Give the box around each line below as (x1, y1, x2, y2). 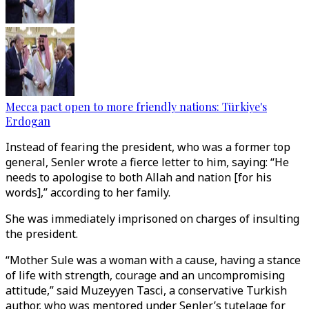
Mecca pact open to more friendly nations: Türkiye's (6, 99, 267, 114)
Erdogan (6, 114, 50, 128)
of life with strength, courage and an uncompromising (6, 268, 285, 283)
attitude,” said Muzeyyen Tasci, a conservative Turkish (6, 283, 287, 298)
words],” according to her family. (6, 185, 170, 200)
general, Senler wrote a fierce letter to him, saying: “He (6, 154, 289, 170)
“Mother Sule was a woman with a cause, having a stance (6, 252, 301, 268)
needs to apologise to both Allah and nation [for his (6, 170, 272, 185)
